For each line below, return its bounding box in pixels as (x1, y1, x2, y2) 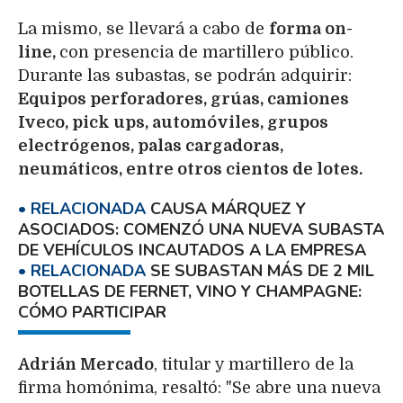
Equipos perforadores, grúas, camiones (18, 90, 349, 109)
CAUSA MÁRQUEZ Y (150, 198, 306, 220)
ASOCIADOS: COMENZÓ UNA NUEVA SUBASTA (18, 219, 384, 241)
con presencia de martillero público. (59, 43, 358, 62)
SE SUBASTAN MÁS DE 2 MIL (150, 260, 374, 282)
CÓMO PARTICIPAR (18, 301, 166, 324)
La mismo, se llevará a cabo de (18, 20, 269, 39)
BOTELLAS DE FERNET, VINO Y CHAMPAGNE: (18, 281, 362, 303)
